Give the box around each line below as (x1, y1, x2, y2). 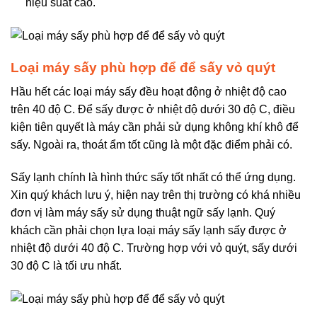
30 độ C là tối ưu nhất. (11, 259, 122, 272)
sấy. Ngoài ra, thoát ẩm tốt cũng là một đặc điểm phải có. (11, 139, 292, 151)
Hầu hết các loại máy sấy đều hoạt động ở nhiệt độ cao (11, 86, 287, 98)
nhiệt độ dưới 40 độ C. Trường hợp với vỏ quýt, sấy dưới (11, 241, 297, 254)
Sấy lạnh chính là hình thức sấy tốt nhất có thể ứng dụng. (11, 171, 296, 183)
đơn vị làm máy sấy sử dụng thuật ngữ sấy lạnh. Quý (11, 206, 275, 219)
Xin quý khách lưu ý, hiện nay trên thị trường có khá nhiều (11, 188, 301, 201)
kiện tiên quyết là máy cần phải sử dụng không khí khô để (11, 121, 299, 134)
